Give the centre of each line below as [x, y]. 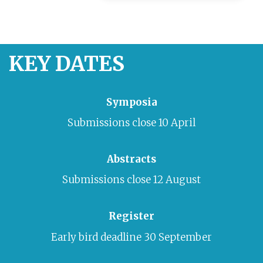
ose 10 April [168, 122]
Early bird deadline [97, 237]
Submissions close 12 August [131, 180]
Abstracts [131, 159]
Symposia [131, 102]
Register [131, 216]
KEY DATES [67, 63]
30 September [178, 237]
